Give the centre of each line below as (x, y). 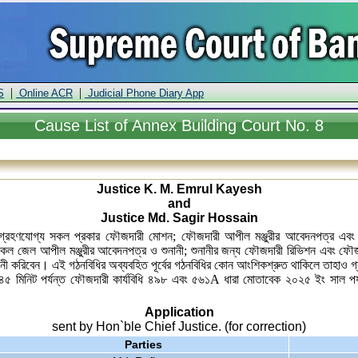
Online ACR (44, 93)
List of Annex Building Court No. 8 (202, 125)
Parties (143, 344)
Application (179, 312)
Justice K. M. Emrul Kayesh (179, 189)
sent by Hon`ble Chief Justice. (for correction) (179, 326)
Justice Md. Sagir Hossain (179, 218)
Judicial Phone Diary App (144, 93)
